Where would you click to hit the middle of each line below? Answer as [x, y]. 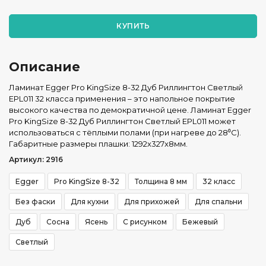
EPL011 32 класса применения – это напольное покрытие [122, 99]
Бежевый [200, 222]
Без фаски [35, 202]
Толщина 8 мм [161, 181]
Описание [45, 67]
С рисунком [145, 222]
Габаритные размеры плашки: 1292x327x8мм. [98, 144]
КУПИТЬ [133, 26]
